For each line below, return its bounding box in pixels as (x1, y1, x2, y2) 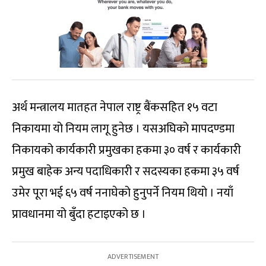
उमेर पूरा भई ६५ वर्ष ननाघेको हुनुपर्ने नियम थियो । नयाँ (12, 183, 233, 204)
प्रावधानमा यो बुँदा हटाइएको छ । (12, 204, 146, 225)
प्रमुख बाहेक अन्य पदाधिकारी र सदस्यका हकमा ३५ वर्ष (12, 161, 239, 182)
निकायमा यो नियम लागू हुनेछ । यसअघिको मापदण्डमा (12, 119, 235, 140)
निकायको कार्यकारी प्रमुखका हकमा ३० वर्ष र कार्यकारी (12, 140, 241, 161)
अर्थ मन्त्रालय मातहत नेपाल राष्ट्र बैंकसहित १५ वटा (12, 97, 217, 118)
